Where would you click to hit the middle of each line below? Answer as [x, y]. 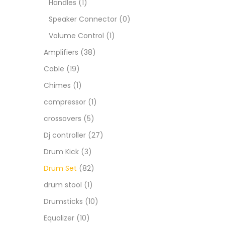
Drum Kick [61, 152]
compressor [65, 102]
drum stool [63, 185]
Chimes [57, 85]
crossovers [63, 119]
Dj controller [65, 135]
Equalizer [59, 218]
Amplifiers [61, 52]
